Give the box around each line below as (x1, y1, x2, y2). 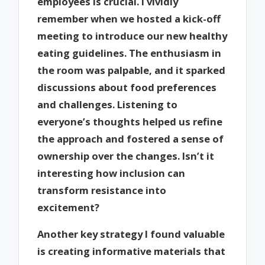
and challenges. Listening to (37, 98, 178, 112)
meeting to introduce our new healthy (37, 29, 228, 43)
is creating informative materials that (37, 244, 226, 258)
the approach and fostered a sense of (37, 132, 224, 146)
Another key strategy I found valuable (37, 227, 225, 241)
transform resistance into (37, 183, 167, 198)
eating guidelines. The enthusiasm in (37, 46, 222, 60)
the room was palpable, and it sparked (37, 63, 226, 77)
